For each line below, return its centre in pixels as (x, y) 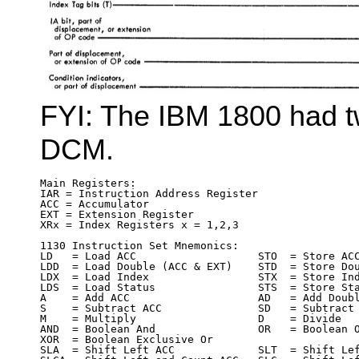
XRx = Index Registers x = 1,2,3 (139, 224)
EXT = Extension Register (117, 214)
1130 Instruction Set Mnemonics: (139, 245)
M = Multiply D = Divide (191, 318)
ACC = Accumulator (95, 204)
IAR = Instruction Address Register (149, 193)
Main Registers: (88, 183)
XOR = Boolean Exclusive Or (127, 339)
